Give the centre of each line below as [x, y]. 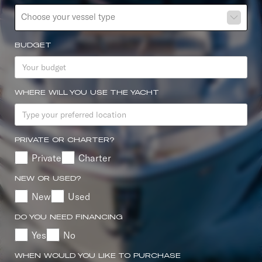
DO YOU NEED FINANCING [69, 217]
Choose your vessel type [68, 17]
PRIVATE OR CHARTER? [64, 139]
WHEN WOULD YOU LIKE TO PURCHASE [98, 255]
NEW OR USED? [48, 178]
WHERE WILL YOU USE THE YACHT [87, 92]
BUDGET [33, 45]
